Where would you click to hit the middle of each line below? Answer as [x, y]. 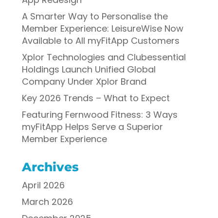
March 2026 [47, 201]
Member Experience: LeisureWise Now [102, 28]
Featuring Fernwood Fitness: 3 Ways [100, 114]
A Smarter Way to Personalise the [95, 16]
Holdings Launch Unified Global [89, 69]
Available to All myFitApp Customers [100, 40]
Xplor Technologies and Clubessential [104, 57]
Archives [50, 167]
